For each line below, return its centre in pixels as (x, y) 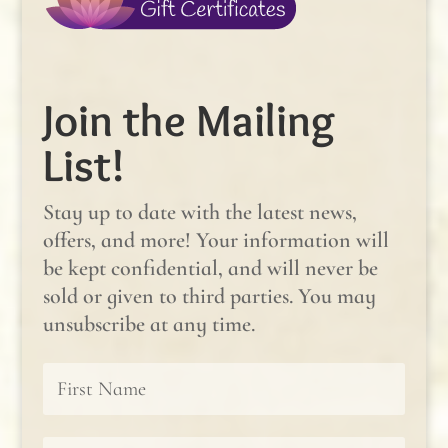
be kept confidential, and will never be (210, 267)
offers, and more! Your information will (215, 239)
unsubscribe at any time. (148, 323)
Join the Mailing (188, 119)
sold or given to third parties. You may (209, 295)
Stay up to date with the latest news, (199, 211)
